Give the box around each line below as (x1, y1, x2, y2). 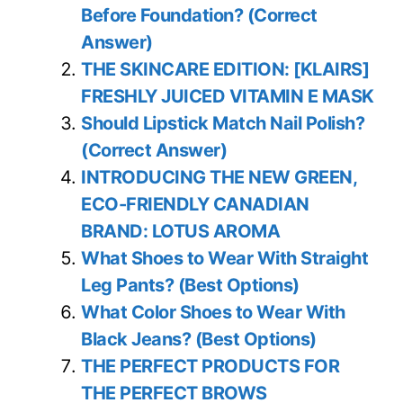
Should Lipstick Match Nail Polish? (81, 112, 364, 135)
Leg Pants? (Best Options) (81, 274, 300, 297)
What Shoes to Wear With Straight (81, 247, 368, 270)
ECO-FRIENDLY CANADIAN (81, 193, 309, 216)
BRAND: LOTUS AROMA (81, 220, 280, 243)
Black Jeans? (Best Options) (81, 328, 317, 351)
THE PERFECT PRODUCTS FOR (81, 355, 339, 378)
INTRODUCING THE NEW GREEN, (81, 166, 356, 189)
